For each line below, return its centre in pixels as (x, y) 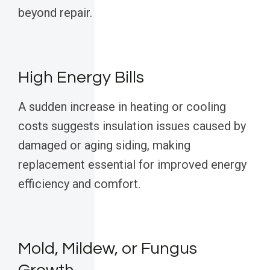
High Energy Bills (81, 78)
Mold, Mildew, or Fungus (108, 249)
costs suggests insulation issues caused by (132, 126)
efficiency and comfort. (79, 184)
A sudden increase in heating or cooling (122, 107)
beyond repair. (55, 13)
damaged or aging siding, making (104, 146)
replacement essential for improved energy (132, 165)
